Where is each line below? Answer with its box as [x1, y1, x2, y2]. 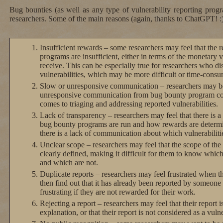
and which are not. [39, 158, 98, 167]
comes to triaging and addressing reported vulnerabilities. [39, 100, 218, 109]
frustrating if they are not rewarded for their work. [39, 188, 196, 197]
